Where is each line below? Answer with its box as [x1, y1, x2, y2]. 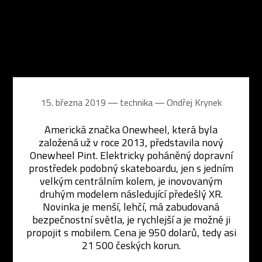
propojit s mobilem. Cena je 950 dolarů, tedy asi [26, 225, 236, 240]
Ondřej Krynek [166, 95, 222, 109]
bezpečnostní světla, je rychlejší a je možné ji [32, 212, 230, 227]
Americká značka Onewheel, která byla [44, 122, 218, 137]
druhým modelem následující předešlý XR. [39, 186, 223, 202]
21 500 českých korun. [81, 237, 181, 253]
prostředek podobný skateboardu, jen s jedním [29, 160, 233, 176]
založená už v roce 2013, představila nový [39, 135, 223, 150]
